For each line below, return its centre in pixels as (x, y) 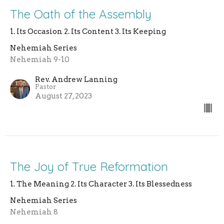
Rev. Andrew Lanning (76, 80)
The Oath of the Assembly (81, 14)
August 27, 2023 (63, 96)
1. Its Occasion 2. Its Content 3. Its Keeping (88, 32)
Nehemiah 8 (34, 212)
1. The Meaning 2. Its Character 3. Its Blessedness (101, 184)
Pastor (45, 87)
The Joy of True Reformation (89, 167)
